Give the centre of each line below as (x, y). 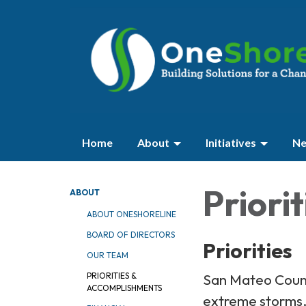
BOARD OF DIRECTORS (131, 235)
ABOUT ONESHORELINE (131, 214)
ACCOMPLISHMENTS (124, 288)
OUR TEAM (108, 255)
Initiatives (231, 142)
